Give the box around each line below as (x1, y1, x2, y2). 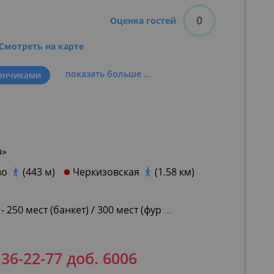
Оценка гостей (110, 15, 176, 26)
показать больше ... (65, 68, 151, 80)
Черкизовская (73, 165, 139, 179)
